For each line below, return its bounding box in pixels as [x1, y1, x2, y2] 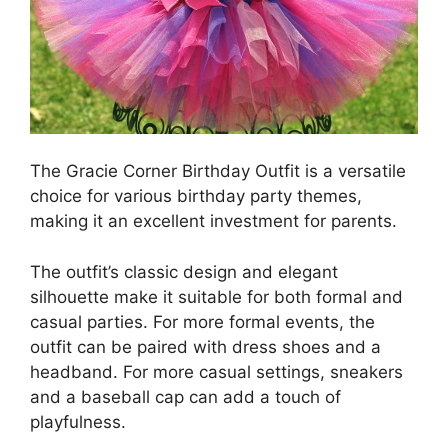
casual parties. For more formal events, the [30, 311, 375, 332]
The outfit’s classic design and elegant [30, 261, 338, 282]
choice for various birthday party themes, [30, 186, 362, 206]
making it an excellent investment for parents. [30, 211, 397, 231]
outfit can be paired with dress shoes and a [30, 336, 381, 357]
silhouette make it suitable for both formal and [30, 286, 403, 307]
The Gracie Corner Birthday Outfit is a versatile [30, 161, 406, 181]
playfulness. [30, 411, 126, 432]
